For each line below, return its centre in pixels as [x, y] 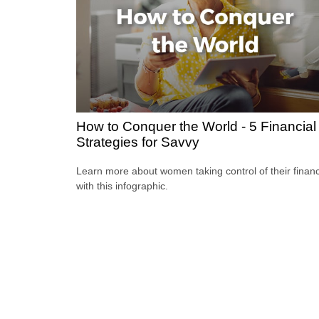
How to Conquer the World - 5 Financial [196, 127]
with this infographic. [122, 186]
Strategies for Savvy [138, 142]
